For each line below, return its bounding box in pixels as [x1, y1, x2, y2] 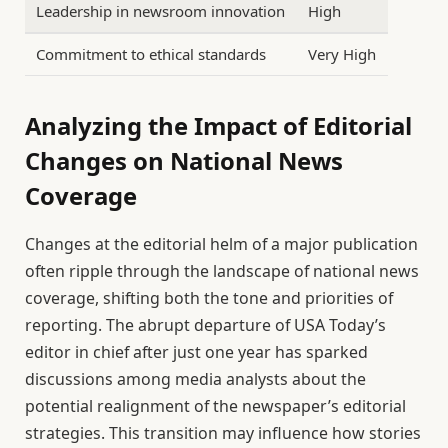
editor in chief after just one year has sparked [25, 340, 368, 363]
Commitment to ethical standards [36, 43, 267, 64]
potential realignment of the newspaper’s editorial [25, 394, 406, 417]
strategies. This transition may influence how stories [25, 421, 421, 444]
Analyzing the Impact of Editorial [25, 108, 412, 142]
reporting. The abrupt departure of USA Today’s [25, 313, 386, 336]
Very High [308, 43, 377, 64]
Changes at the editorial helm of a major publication [25, 232, 418, 255]
